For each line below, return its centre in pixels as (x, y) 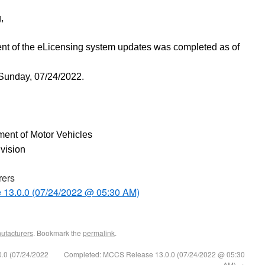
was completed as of (197, 47)
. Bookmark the (58, 233)
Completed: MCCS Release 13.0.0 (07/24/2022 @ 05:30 (154, 254)
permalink (99, 233)
